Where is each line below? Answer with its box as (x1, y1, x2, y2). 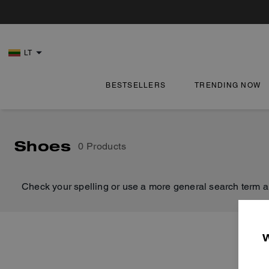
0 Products (78, 140, 126, 152)
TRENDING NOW (195, 81, 261, 89)
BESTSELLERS (106, 81, 166, 89)
